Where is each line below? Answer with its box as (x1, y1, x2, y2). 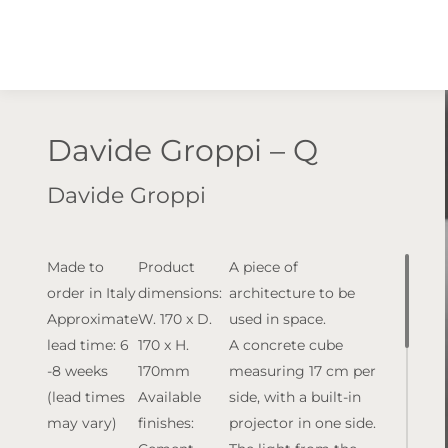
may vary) (47, 414, 117, 432)
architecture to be (229, 284, 355, 302)
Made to (47, 258, 104, 276)
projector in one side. (229, 414, 376, 432)
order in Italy (47, 284, 136, 302)
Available (138, 388, 201, 406)
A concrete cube (229, 336, 343, 354)
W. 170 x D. (138, 310, 212, 328)
